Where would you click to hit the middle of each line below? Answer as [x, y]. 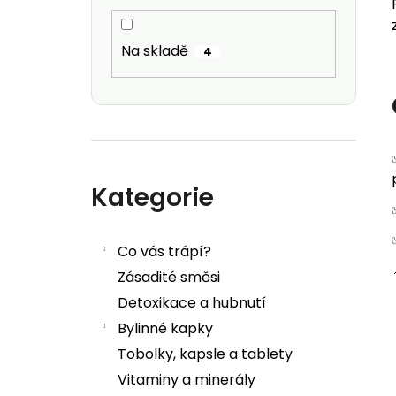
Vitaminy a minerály [187, 380]
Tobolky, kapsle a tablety [205, 354]
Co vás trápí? [164, 252]
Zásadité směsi [169, 278]
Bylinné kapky [165, 329]
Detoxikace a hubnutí [192, 303]
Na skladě [155, 51]
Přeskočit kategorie [158, 167]
